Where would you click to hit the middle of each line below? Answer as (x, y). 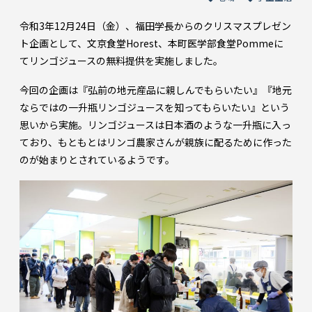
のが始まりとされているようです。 (97, 160)
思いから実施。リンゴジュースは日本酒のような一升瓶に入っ (155, 125)
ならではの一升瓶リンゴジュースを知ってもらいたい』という (155, 108)
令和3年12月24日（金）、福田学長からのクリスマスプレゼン (155, 26)
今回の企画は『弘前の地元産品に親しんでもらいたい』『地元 (156, 90)
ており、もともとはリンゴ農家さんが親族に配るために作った (156, 142)
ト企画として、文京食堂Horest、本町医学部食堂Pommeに (151, 44)
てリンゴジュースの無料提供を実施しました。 (121, 61)
